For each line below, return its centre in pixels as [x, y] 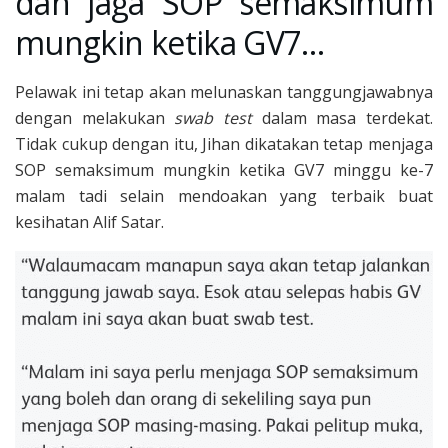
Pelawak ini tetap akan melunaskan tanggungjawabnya [224, 91]
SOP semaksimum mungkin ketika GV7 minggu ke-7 [224, 169]
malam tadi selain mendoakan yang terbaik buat [224, 195]
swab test [208, 117]
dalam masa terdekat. [343, 117]
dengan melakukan [90, 117]
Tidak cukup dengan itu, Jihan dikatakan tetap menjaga [224, 143]
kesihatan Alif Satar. [89, 221]
